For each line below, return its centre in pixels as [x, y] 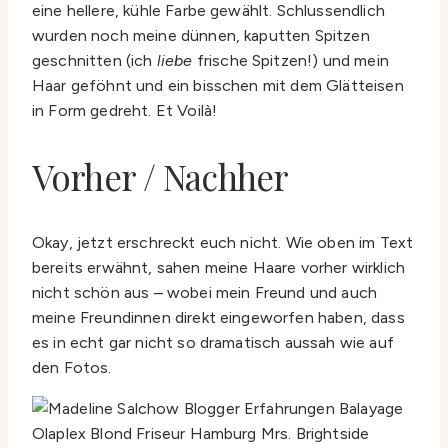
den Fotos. [72, 368]
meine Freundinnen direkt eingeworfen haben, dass [218, 318]
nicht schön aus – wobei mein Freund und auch [205, 293]
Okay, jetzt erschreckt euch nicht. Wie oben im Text [223, 243]
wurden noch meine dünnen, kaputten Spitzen [201, 36]
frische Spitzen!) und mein [290, 61]
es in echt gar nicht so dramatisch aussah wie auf [213, 343]
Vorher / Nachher [160, 177]
